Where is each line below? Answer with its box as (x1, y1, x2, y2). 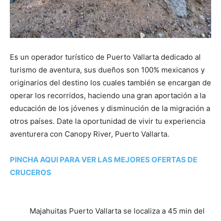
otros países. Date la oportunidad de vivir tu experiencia (10, 116, 205, 126)
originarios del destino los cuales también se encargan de (10, 78, 211, 88)
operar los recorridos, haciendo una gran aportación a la (10, 91, 206, 101)
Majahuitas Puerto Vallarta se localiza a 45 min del (30, 206, 205, 216)
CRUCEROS (10, 168, 51, 178)
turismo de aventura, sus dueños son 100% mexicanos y (10, 65, 205, 75)
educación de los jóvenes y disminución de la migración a (10, 104, 210, 113)
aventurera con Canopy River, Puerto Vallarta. (10, 129, 169, 139)
